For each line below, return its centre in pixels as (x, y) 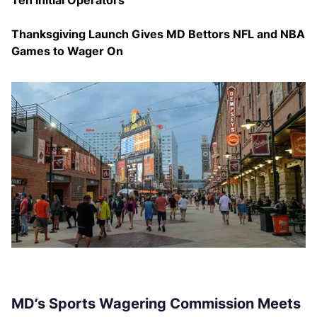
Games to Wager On (67, 51)
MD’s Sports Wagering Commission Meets (156, 304)
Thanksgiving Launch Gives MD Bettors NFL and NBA (158, 34)
